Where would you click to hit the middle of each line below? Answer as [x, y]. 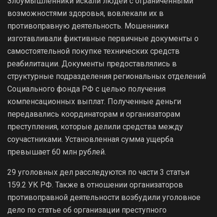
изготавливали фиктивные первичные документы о [103, 38]
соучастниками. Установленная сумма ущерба [90, 139]
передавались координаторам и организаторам [94, 114]
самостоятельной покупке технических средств [93, 51]
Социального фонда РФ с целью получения [86, 89]
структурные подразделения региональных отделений [107, 76]
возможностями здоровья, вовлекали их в [85, 13]
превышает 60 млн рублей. [57, 152]
